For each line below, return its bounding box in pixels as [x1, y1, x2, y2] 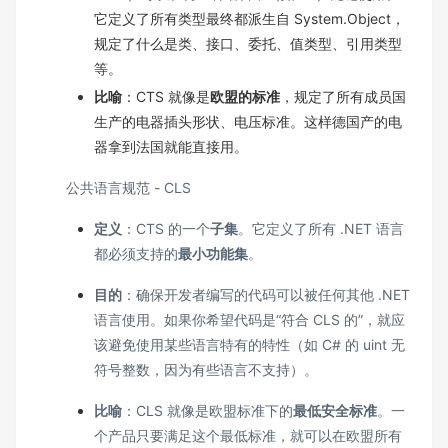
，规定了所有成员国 [280, 88, 406, 106]
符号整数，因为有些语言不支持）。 [94, 361, 318, 379]
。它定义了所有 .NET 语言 [238, 220, 404, 238]
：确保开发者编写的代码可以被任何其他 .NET [122, 286, 410, 304]
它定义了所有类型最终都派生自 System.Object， [94, 9, 405, 27]
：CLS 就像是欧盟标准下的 [122, 402, 293, 420]
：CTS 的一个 [122, 220, 210, 238]
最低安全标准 [293, 402, 377, 420]
